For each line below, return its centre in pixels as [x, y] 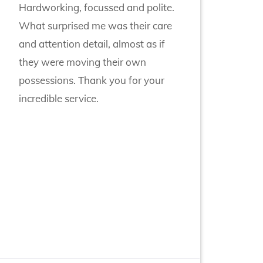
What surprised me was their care [95, 25]
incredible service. [59, 98]
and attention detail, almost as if [92, 43]
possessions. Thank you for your [92, 80]
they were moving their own [82, 62]
